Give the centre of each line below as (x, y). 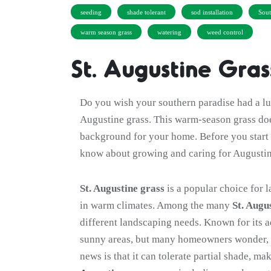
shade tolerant (146, 12)
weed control (225, 32)
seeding (91, 12)
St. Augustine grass (122, 188)
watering (169, 32)
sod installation (212, 12)
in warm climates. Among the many (156, 205)
